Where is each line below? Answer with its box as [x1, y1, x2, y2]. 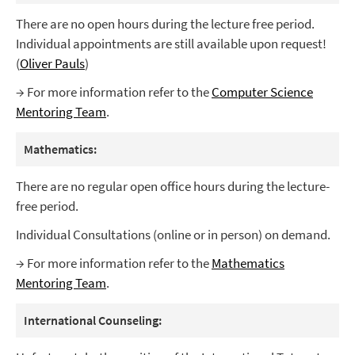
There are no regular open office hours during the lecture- [16, 177, 330, 196]
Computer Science [212, 83, 313, 101]
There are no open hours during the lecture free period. [16, 15, 315, 33]
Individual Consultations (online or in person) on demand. [16, 226, 330, 244]
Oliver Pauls [20, 55, 85, 73]
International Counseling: [24, 312, 162, 329]
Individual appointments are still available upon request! [16, 35, 326, 53]
